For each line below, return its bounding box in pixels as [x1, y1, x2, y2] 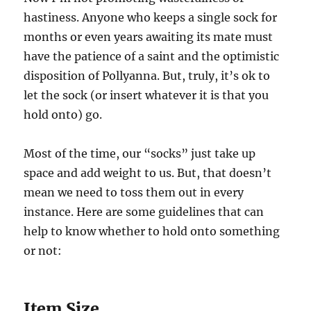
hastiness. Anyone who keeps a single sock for [24, 10, 278, 25]
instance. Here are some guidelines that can [24, 205, 264, 219]
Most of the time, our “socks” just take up [24, 146, 256, 161]
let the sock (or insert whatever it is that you [24, 88, 269, 103]
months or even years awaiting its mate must [24, 30, 274, 44]
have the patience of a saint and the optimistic [24, 49, 280, 64]
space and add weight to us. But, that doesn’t [24, 166, 272, 180]
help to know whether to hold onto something [24, 224, 280, 239]
